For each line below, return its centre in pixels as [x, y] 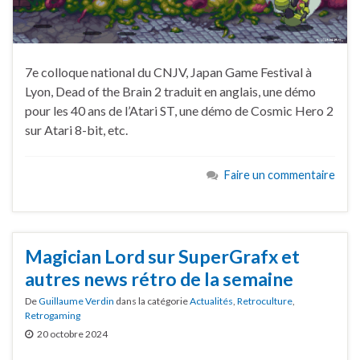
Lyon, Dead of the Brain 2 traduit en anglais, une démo [170, 92]
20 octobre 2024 [72, 333]
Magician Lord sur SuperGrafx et [162, 256]
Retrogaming [53, 315]
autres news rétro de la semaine [159, 278]
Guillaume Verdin [76, 301]
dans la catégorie [152, 301]
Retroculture [265, 301]
